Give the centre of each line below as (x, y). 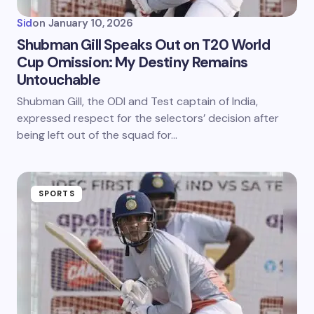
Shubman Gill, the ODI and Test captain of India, (137, 101)
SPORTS (57, 193)
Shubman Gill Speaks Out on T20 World (143, 45)
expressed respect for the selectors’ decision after (148, 118)
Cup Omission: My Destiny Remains (132, 62)
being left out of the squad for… (97, 135)
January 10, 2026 (90, 23)
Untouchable (59, 80)
